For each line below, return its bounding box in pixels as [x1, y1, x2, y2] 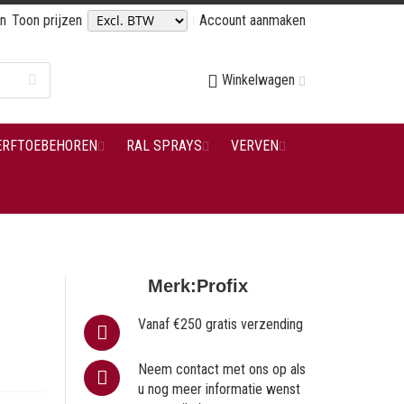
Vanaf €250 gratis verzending [138, 316, 304, 333]
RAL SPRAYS [125, 137, 202, 154]
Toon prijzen [12, 12, 82, 29]
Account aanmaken [199, 12, 306, 29]
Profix [197, 276, 249, 296]
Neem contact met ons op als [138, 361, 307, 378]
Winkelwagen [222, 71, 295, 88]
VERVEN [230, 137, 279, 154]
